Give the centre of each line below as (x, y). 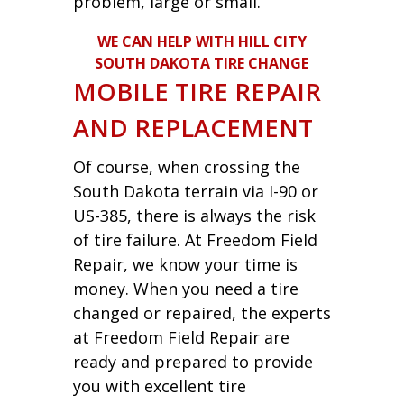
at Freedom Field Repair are (181, 337)
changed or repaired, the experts (202, 312)
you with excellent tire (159, 386)
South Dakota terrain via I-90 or (195, 191)
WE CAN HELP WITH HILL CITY (202, 41)
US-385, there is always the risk (194, 215)
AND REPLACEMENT (193, 127)
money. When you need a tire (185, 288)
